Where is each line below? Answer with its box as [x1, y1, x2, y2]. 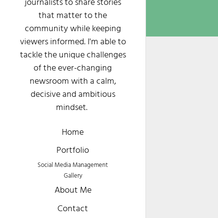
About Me [54, 183, 91, 198]
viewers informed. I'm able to [19, 35, 126, 50]
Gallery [63, 171, 82, 181]
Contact [57, 201, 88, 216]
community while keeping [24, 22, 121, 36]
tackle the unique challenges [19, 48, 126, 63]
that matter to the [38, 9, 107, 23]
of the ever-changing [34, 61, 112, 76]
